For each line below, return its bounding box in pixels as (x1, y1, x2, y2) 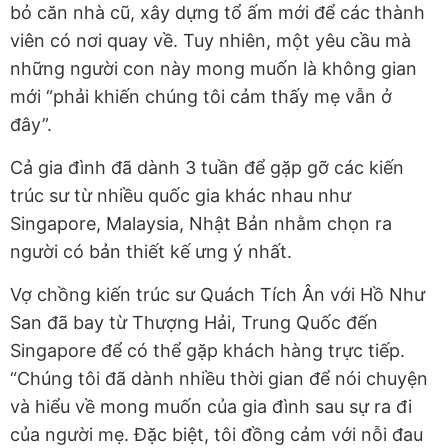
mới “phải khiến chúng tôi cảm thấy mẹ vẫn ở (10, 86, 392, 108)
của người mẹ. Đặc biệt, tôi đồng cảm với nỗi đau (10, 424, 423, 446)
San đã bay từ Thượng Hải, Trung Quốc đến (10, 312, 378, 334)
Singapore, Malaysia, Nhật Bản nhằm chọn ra (10, 213, 392, 235)
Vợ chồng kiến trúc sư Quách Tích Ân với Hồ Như (10, 284, 425, 306)
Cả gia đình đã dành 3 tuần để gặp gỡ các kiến (10, 157, 404, 179)
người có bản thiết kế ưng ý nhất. (10, 241, 297, 263)
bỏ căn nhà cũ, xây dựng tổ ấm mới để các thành (10, 2, 425, 24)
